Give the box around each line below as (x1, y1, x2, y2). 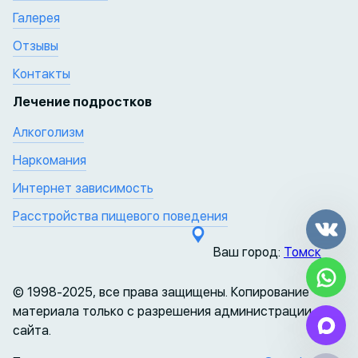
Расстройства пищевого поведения (13, 208, 228, 224)
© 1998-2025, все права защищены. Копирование (13, 284, 309, 300)
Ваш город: (213, 244, 284, 260)
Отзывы (13, 38, 58, 54)
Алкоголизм (13, 124, 84, 140)
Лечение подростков (13, 93, 152, 109)
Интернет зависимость (13, 180, 153, 196)
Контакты (13, 66, 70, 82)
